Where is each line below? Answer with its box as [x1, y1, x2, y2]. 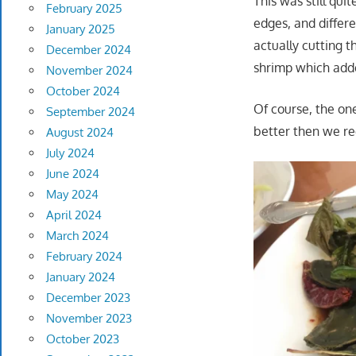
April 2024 [45, 207, 102, 223]
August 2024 [45, 125, 114, 141]
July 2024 [45, 145, 95, 161]
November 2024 [45, 63, 133, 79]
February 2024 [45, 249, 122, 265]
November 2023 [45, 311, 132, 327]
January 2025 [45, 21, 115, 37]
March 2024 [45, 228, 109, 244]
